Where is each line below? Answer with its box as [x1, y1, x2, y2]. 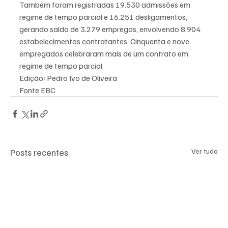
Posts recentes [10, 147, 68, 158]
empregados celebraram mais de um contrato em [19, 48, 190, 59]
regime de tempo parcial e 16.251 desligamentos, [19, 12, 189, 22]
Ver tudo [191, 147, 218, 156]
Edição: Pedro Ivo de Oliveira [19, 73, 117, 83]
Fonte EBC [19, 85, 55, 96]
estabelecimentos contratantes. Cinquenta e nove [19, 36, 191, 47]
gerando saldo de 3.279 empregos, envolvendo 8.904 [19, 24, 202, 35]
